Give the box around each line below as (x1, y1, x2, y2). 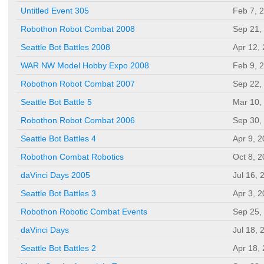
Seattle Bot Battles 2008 (21, 42, 110, 52)
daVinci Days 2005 (21, 170, 90, 180)
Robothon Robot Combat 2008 (21, 24, 135, 34)
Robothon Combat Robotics (21, 152, 124, 162)
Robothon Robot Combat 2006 (21, 115, 135, 126)
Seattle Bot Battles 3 (21, 189, 96, 199)
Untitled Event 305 (21, 6, 89, 16)
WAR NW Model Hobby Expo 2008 (21, 61, 149, 71)
